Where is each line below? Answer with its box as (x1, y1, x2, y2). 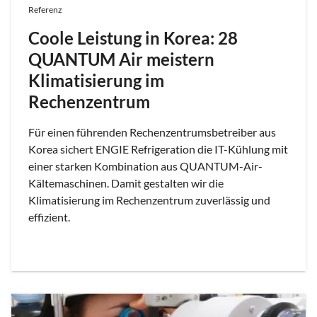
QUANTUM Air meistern (28, 49, 214, 70)
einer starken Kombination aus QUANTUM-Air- (28, 159, 263, 173)
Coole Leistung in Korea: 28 (28, 28, 238, 49)
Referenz (28, 4, 62, 16)
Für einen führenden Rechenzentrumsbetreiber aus (28, 125, 276, 139)
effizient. (28, 210, 70, 224)
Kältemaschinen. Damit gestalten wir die (28, 176, 224, 190)
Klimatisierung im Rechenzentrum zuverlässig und (28, 193, 270, 207)
